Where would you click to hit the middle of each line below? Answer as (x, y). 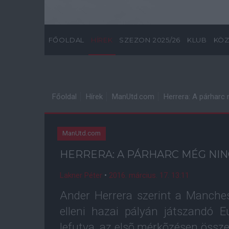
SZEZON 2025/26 (150, 40)
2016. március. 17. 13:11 (149, 175)
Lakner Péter (81, 175)
